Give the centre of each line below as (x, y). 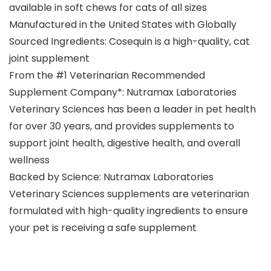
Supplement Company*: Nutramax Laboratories (123, 93)
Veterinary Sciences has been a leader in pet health (132, 109)
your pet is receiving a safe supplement (103, 228)
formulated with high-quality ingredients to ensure (129, 211)
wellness (29, 160)
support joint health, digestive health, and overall (125, 143)
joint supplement (49, 59)
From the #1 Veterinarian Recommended (107, 76)
